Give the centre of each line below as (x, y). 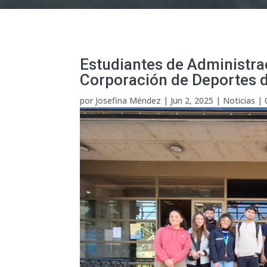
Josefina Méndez (128, 101)
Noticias (239, 101)
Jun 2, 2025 (192, 101)
